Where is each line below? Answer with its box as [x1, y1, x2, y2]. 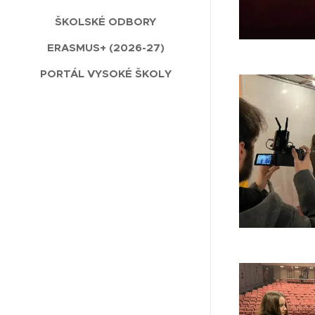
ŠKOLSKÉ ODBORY [55, 15, 156, 29]
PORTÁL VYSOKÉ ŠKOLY [39, 67, 172, 81]
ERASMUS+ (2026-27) [46, 41, 165, 55]
